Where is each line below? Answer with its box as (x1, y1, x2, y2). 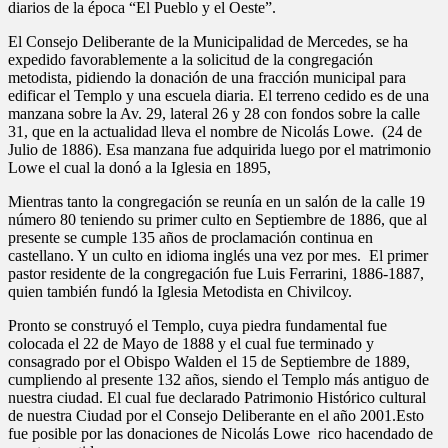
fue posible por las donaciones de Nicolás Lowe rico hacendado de (8, 424, 433, 442)
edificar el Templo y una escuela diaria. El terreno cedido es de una (8, 86, 429, 104)
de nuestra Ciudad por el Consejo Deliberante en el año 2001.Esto (8, 406, 424, 424)
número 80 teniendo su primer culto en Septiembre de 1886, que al (8, 210, 427, 228)
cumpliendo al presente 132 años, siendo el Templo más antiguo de (8, 370, 429, 388)
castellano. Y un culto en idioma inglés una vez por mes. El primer (8, 246, 428, 264)
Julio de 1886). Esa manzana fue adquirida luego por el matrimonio (8, 140, 431, 158)
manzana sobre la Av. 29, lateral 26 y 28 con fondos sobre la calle (8, 104, 420, 122)
